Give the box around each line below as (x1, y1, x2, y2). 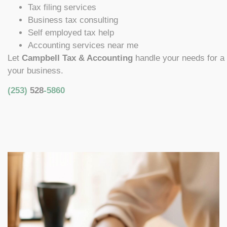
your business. (8, 65, 63, 75)
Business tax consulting (28, 15, 118, 25)
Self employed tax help (28, 27, 114, 37)
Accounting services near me (28, 40, 138, 50)
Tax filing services (28, 2, 96, 12)
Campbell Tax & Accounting (22, 53, 133, 63)
